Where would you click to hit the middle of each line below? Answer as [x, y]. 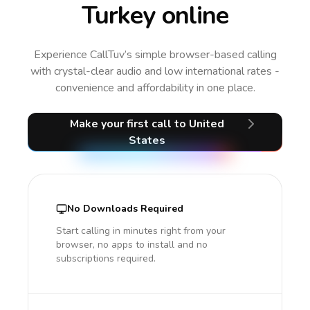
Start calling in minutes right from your [141, 231]
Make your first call [122, 124]
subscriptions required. [106, 258]
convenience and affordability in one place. [155, 88]
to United [199, 124]
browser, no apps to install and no [132, 245]
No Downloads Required [125, 209]
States [147, 140]
